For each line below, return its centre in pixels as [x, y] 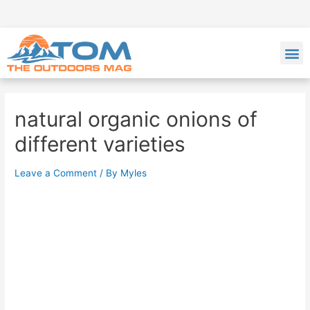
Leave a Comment [56, 173]
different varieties [100, 144]
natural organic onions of [136, 119]
